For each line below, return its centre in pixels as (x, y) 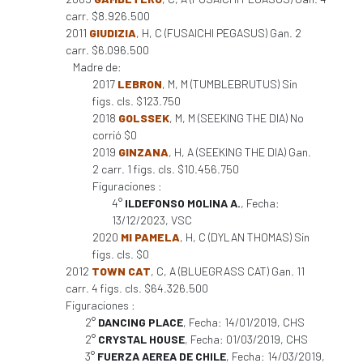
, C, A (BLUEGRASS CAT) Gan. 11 (228, 271)
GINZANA (143, 152)
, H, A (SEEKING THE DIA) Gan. (240, 152)
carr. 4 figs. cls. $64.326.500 (137, 288)
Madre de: (97, 67)
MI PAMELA (150, 237)
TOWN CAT (121, 271)
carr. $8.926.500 (108, 16)
